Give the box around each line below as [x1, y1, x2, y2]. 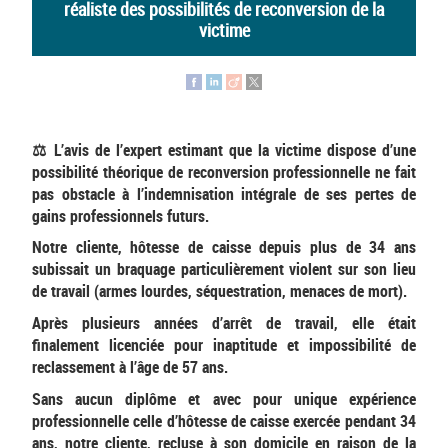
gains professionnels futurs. [32, 204, 209, 227]
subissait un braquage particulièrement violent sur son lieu [32, 258, 416, 281]
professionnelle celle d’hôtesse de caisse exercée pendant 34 [32, 409, 416, 432]
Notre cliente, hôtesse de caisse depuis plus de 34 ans [32, 236, 416, 259]
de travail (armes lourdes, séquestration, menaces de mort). [32, 280, 407, 303]
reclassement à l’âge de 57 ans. [32, 355, 228, 378]
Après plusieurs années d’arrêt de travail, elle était [32, 311, 416, 334]
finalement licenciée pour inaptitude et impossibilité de [32, 333, 416, 356]
